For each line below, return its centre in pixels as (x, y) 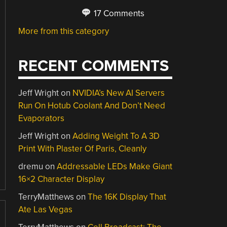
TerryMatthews (46, 197)
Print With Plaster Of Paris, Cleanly (83, 149)
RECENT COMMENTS (94, 66)
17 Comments (118, 13)
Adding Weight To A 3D (116, 136)
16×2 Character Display (62, 179)
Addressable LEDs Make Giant (115, 166)
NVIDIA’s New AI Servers (119, 93)
